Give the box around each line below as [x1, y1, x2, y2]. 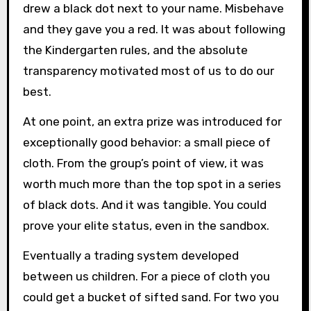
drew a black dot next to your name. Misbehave [22, 1, 284, 16]
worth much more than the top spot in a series [22, 176, 281, 191]
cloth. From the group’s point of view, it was [22, 155, 264, 170]
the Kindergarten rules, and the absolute [22, 43, 248, 58]
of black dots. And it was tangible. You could [22, 197, 267, 212]
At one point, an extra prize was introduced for [22, 114, 282, 128]
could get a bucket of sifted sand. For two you [22, 289, 279, 304]
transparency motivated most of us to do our [22, 64, 274, 78]
